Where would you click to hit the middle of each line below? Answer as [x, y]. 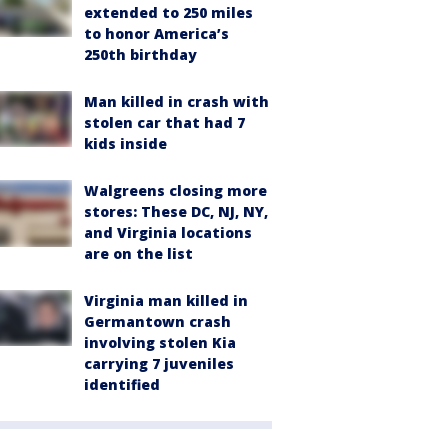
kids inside [125, 143]
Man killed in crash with [176, 101]
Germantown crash [157, 321]
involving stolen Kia [160, 342]
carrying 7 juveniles [159, 363]
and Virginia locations [168, 232]
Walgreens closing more [175, 190]
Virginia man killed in [166, 300]
